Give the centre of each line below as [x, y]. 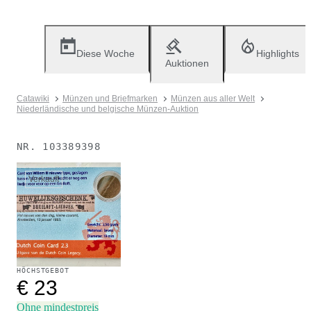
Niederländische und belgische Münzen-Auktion [108, 109]
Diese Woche [106, 53]
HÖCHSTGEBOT [43, 270]
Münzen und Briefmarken [110, 99]
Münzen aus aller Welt [213, 99]
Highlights [278, 53]
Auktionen [187, 63]
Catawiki [33, 99]
